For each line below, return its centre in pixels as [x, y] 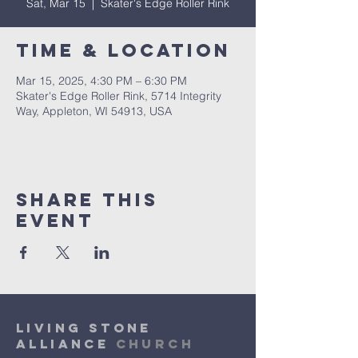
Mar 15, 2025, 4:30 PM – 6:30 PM [101, 81]
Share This [87, 200]
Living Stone [84, 328]
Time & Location [123, 50]
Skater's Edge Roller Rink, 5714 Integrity [119, 96]
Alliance [66, 344]
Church [155, 344]
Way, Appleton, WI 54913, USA [94, 111]
